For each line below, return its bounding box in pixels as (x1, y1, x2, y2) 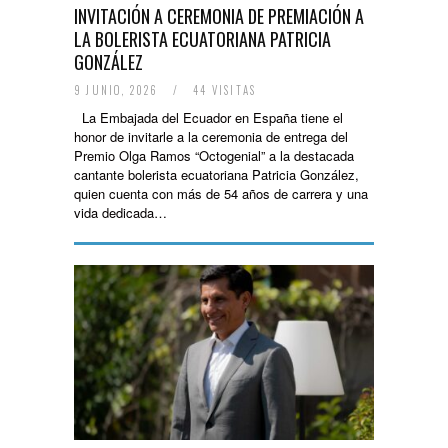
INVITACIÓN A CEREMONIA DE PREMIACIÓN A (74, 3, 364, 29)
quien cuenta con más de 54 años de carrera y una (74, 184, 368, 203)
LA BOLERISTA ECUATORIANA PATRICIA (74, 26, 331, 52)
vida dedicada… (74, 203, 167, 222)
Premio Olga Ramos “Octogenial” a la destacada (74, 146, 354, 165)
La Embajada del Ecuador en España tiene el (74, 108, 343, 127)
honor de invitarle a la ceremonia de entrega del (74, 127, 348, 146)
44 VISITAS (189, 82, 257, 98)
